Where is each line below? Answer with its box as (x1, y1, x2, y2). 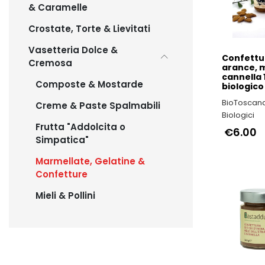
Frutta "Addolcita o (35, 121, 125, 133)
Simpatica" (35, 134, 89, 146)
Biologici (221, 109, 254, 121)
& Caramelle (28, 1, 88, 14)
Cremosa (28, 57, 72, 69)
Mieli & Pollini (35, 189, 95, 202)
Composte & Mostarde (35, 78, 143, 91)
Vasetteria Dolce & (28, 44, 118, 56)
